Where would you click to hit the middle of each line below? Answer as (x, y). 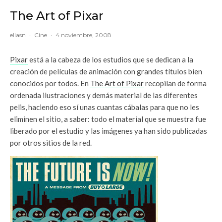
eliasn (18, 35)
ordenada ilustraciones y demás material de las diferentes (104, 95)
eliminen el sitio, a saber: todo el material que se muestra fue (108, 119)
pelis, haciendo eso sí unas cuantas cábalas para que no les (105, 107)
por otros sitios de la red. (51, 142)
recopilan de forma (175, 83)
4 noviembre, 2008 (83, 35)
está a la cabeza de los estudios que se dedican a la (111, 59)
